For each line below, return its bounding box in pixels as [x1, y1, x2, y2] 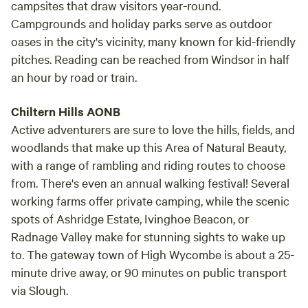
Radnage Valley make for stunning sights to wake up [11, 228, 285, 244]
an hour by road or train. [11, 69, 137, 85]
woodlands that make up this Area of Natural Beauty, [11, 139, 286, 155]
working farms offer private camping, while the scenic [11, 192, 289, 208]
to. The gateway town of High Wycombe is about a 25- [11, 246, 294, 262]
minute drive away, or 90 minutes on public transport [11, 264, 287, 280]
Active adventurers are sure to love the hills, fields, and [11, 121, 295, 137]
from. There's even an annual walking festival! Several [11, 175, 289, 190]
